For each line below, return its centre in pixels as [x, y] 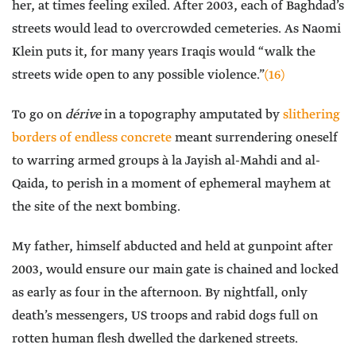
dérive [83, 115]
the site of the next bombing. [96, 207]
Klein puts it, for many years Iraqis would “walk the [164, 52]
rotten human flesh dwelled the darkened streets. [155, 339]
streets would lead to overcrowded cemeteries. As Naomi [176, 29]
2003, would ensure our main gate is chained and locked [175, 270]
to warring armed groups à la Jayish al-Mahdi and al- [166, 161]
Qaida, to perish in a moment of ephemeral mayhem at [171, 184]
